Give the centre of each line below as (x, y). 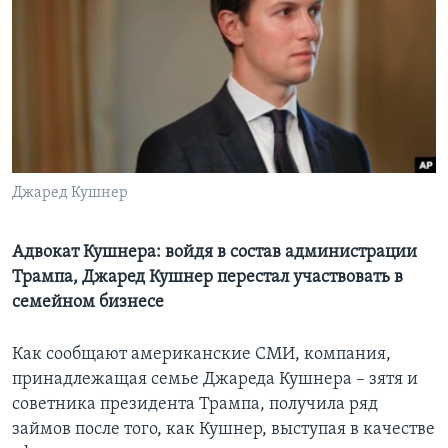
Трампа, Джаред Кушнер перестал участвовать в (207, 278)
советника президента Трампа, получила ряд (195, 405)
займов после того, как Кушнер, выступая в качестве (223, 430)
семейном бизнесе (88, 303)
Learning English (77, 35)
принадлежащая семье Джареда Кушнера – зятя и (215, 380)
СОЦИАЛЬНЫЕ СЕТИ (77, 88)
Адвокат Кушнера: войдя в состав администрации (214, 253)
